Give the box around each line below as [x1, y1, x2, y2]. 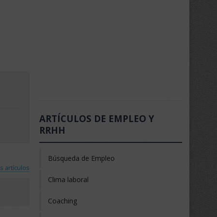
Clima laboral [48, 175, 89, 184]
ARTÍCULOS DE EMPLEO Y [39, 112, 154, 124]
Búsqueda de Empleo [48, 154, 115, 163]
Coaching [48, 196, 77, 205]
